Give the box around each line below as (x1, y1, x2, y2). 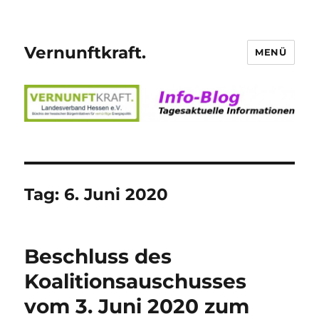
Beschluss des (24, 244, 172, 268)
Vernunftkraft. (24, 42, 147, 63)
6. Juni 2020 (64, 184, 169, 204)
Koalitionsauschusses (24, 268, 247, 293)
